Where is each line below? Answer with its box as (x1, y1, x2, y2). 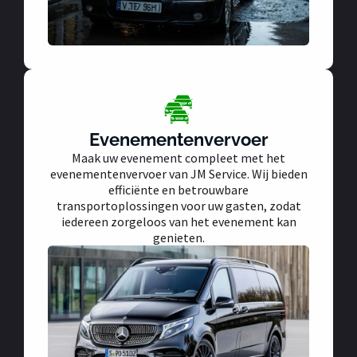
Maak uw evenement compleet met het (72, 149, 285, 166)
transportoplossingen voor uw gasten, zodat (56, 197, 301, 214)
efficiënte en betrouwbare (108, 181, 249, 198)
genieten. (152, 229, 205, 245)
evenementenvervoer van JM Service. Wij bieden (49, 165, 308, 182)
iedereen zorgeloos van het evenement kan (61, 213, 296, 229)
